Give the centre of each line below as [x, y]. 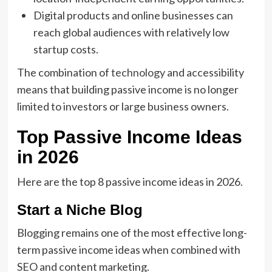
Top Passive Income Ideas [129, 137]
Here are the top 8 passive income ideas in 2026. [130, 181]
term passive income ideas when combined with [128, 249]
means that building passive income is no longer [127, 89]
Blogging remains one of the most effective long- [132, 232]
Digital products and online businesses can [133, 15]
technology [138, 72]
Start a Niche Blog [80, 209]
